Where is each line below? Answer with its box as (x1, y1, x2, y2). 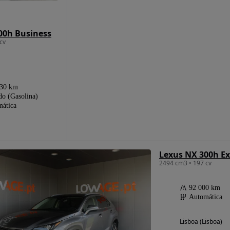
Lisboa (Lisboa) (179, 217, 222, 226)
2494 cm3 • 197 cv (159, 158, 212, 167)
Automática (188, 193, 222, 201)
